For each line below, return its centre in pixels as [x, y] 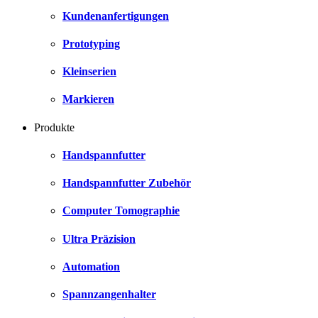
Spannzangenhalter [109, 295]
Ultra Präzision [99, 238]
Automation [91, 266]
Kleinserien [89, 72]
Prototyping [91, 43]
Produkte [54, 127]
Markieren [88, 99]
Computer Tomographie [121, 211]
